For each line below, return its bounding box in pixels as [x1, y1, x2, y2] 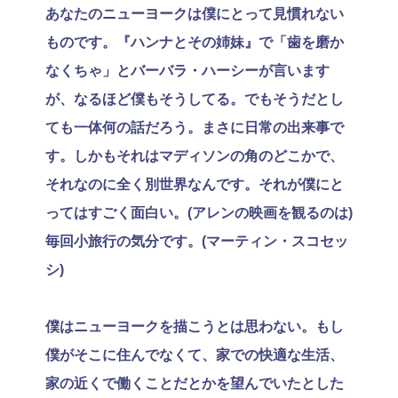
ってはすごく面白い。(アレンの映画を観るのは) [45, 204, 353, 220]
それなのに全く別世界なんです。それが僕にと [45, 176, 344, 192]
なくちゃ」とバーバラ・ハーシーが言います [45, 62, 330, 78]
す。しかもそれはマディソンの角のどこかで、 [45, 147, 344, 163]
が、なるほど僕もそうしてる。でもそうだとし [45, 91, 344, 107]
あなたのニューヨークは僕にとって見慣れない [45, 5, 344, 21]
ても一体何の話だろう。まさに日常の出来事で [45, 119, 344, 135]
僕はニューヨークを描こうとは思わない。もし [45, 318, 344, 334]
